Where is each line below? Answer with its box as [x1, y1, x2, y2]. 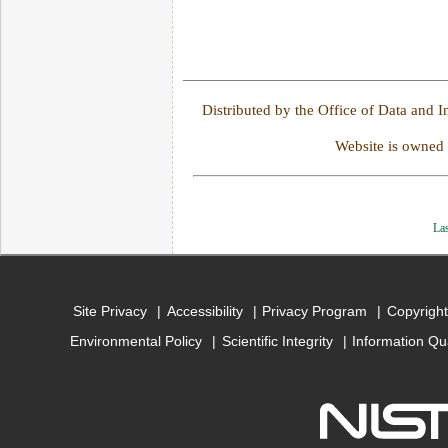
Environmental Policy [70, 332, 203, 349]
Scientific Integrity [221, 332, 333, 349]
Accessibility [166, 302, 243, 319]
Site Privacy [72, 302, 147, 319]
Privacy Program [262, 302, 368, 319]
